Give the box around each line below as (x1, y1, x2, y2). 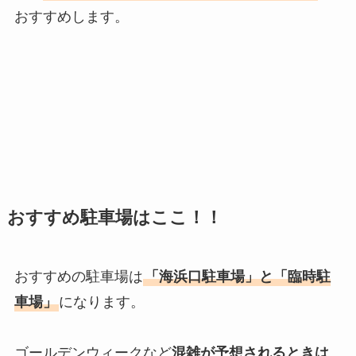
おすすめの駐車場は (14, 269, 143, 285)
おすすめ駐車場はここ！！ (6, 208, 222, 228)
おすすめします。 (14, 9, 129, 25)
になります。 (58, 294, 145, 311)
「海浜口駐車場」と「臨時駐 (144, 269, 331, 285)
